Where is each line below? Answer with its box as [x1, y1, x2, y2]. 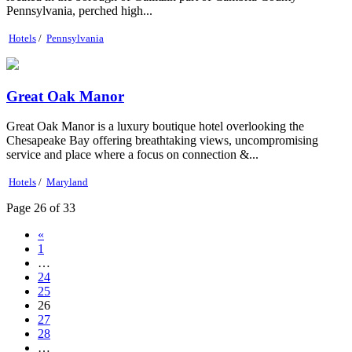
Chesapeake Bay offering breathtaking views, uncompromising [6, 134, 318, 148]
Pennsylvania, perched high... [6, 3, 152, 17]
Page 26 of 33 [6, 201, 75, 215]
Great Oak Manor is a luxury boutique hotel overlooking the [6, 119, 304, 134]
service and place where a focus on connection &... [6, 148, 258, 162]
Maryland [46, 176, 88, 189]
